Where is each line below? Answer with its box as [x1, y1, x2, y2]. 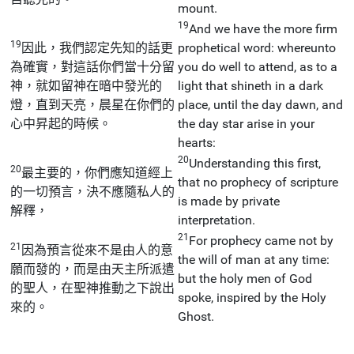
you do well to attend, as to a [178, 58, 337, 74]
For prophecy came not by [189, 232, 333, 248]
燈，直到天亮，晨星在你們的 [10, 96, 175, 112]
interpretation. [178, 212, 255, 228]
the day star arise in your [178, 115, 314, 131]
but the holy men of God [178, 270, 312, 286]
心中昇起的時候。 [10, 115, 111, 131]
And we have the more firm [189, 21, 337, 36]
